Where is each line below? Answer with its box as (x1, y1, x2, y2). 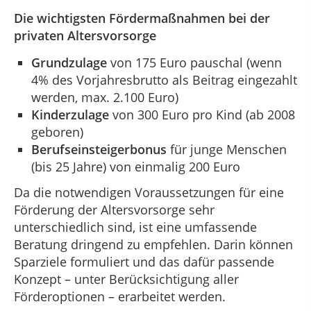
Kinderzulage (31, 106, 109, 124)
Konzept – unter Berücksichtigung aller (14, 271, 239, 288)
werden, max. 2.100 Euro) (31, 89, 178, 106)
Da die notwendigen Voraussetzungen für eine (14, 184, 284, 201)
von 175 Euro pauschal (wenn (107, 54, 282, 72)
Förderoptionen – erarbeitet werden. (14, 288, 229, 305)
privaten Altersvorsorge (14, 27, 156, 44)
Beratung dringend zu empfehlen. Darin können (14, 236, 293, 253)
